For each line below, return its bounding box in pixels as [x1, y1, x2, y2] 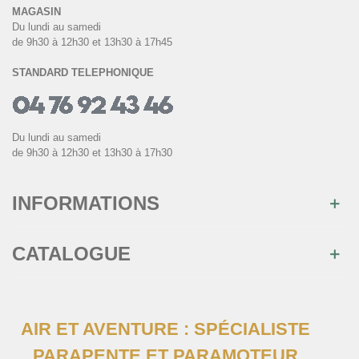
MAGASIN [12, 6, 61, 18]
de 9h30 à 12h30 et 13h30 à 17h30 [12, 147, 172, 159]
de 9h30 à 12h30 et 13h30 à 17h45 [12, 36, 172, 49]
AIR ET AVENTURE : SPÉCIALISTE [21, 319, 310, 340]
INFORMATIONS [12, 192, 159, 215]
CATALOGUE [12, 243, 131, 265]
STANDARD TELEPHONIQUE [12, 67, 154, 79]
